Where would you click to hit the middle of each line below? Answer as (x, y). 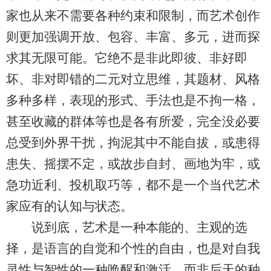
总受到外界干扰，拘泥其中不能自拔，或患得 (133, 143)
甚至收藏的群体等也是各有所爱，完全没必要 (133, 122)
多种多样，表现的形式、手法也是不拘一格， (133, 100)
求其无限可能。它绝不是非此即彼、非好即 (127, 58)
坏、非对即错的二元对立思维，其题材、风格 (133, 79)
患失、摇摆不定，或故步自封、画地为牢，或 (133, 164)
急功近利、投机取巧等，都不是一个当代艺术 (133, 185)
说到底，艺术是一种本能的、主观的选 (127, 227)
